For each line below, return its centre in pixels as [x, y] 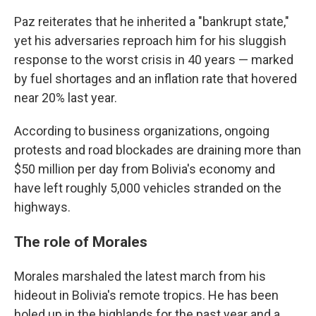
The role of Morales [81, 242]
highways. [42, 207]
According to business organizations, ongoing [142, 131]
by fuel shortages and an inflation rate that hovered [156, 79]
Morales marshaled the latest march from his [140, 276]
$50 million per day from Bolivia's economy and [145, 169]
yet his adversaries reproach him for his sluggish [150, 41]
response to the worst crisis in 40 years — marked [154, 60]
